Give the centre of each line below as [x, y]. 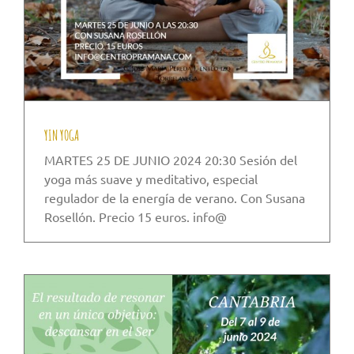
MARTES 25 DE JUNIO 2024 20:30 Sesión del [171, 160]
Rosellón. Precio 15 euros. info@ [136, 217]
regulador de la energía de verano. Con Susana [175, 198]
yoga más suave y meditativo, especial [151, 179]
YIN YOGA [62, 136]
